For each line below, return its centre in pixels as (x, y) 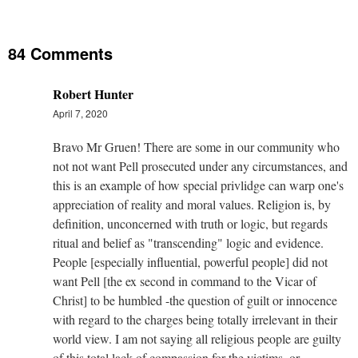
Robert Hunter (93, 93)
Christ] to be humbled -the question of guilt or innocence (195, 300)
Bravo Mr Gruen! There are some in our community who (196, 146)
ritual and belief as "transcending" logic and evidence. (188, 242)
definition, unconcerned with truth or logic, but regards (190, 223)
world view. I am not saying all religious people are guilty (197, 338)
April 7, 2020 (80, 113)
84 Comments (60, 53)
